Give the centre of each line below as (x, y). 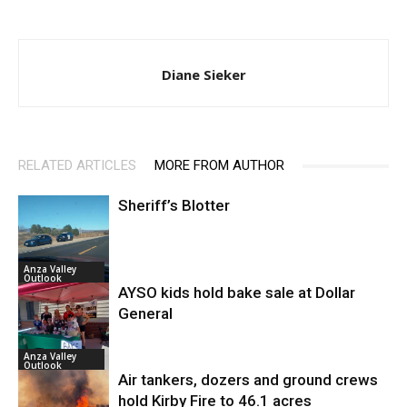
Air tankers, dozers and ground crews (248, 380)
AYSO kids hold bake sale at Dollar (237, 293)
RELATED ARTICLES (77, 166)
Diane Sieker (203, 75)
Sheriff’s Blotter (174, 206)
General (145, 314)
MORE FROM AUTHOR (219, 166)
